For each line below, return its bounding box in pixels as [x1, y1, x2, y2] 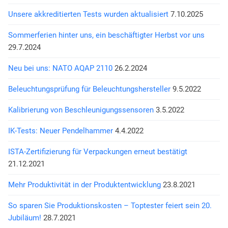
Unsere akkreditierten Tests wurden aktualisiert [8, 10, 170, 19]
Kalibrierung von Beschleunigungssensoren [8, 105, 156, 115]
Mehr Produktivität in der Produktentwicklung [8, 180, 163, 190]
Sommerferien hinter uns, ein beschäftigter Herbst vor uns [8, 31, 205, 40]
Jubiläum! [8, 213, 43, 223]
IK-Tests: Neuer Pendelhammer [8, 126, 115, 136]
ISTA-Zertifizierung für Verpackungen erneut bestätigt [8, 147, 187, 157]
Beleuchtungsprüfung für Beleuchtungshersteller [8, 84, 173, 94]
